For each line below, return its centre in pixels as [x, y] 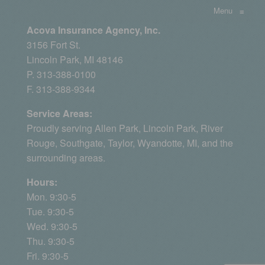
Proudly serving [61, 128]
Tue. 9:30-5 [50, 212]
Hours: [42, 182]
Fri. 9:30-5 [48, 256]
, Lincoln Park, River [181, 128]
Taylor [120, 143]
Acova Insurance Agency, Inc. [93, 30]
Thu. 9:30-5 [51, 241]
